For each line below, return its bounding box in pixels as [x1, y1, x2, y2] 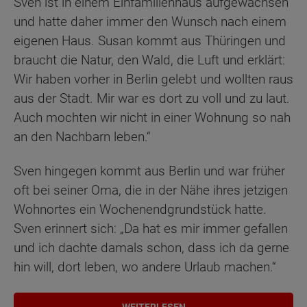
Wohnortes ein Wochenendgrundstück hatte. [14, 201, 267, 218]
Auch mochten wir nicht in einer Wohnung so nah [14, 109, 291, 125]
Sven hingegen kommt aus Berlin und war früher [14, 163, 285, 180]
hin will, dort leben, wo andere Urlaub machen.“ [14, 259, 276, 275]
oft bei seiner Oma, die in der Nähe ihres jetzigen [14, 182, 288, 199]
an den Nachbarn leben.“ [14, 128, 151, 145]
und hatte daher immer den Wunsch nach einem [14, 13, 286, 29]
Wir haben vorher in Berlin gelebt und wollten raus [14, 71, 293, 87]
